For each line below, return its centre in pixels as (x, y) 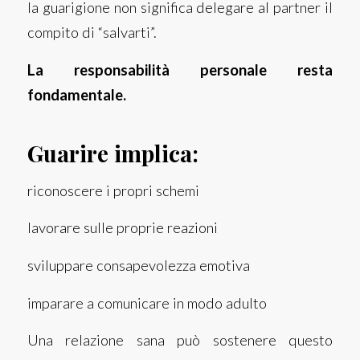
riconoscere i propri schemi (113, 190)
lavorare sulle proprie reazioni (122, 228)
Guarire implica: (112, 153)
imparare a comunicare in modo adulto (147, 303)
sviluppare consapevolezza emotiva (138, 265)
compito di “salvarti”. (92, 33)
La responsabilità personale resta (180, 70)
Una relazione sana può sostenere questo (180, 340)
